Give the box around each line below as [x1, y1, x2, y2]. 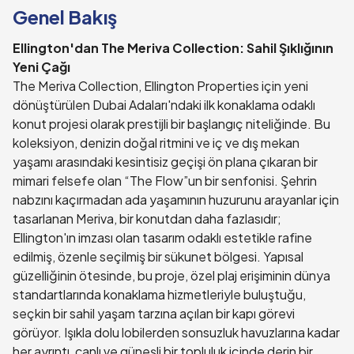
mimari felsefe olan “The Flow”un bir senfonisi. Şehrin [13, 172, 317, 189]
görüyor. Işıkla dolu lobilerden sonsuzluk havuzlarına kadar [13, 324, 340, 341]
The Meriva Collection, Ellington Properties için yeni [13, 77, 308, 94]
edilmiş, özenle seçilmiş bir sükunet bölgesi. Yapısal [13, 248, 303, 265]
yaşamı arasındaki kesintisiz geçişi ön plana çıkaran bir [13, 153, 318, 170]
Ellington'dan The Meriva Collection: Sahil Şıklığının [13, 40, 333, 56]
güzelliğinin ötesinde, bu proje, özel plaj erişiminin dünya [13, 267, 330, 284]
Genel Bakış [13, 5, 117, 28]
